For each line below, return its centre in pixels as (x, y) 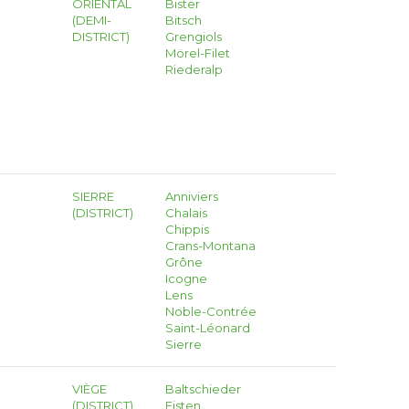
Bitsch (183, 20)
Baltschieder (203, 389)
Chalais (186, 213)
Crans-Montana (210, 246)
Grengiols (193, 37)
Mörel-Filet (197, 53)
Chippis (187, 229)
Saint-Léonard (207, 328)
